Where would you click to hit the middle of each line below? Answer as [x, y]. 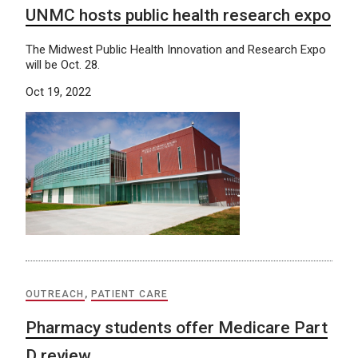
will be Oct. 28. [63, 64]
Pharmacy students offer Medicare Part [177, 328]
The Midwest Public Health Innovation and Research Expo [176, 49]
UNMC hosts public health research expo [178, 15]
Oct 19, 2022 [58, 91]
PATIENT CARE [130, 294]
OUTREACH [55, 294]
